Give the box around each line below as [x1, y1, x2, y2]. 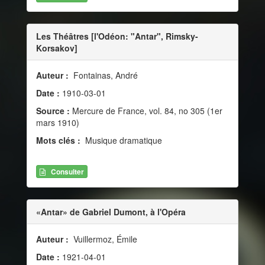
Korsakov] [36, 42, 77, 54]
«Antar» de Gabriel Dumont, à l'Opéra [36, 205, 186, 218]
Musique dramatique [83, 134, 162, 147]
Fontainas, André [71, 69, 138, 82]
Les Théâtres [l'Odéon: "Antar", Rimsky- [36, 30, 198, 43]
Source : [36, 105, 70, 117]
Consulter [51, 166, 84, 177]
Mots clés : [36, 134, 83, 147]
